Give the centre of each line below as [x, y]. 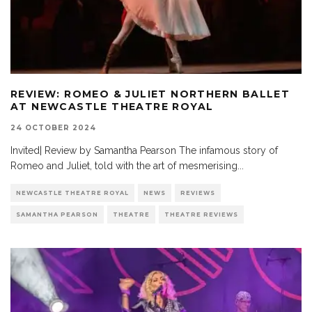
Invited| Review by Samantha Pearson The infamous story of [144, 151]
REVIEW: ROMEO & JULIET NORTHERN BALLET [150, 94]
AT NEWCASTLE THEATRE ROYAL [112, 107]
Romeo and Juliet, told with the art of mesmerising [124, 166]
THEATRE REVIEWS [201, 215]
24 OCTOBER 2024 [53, 128]
